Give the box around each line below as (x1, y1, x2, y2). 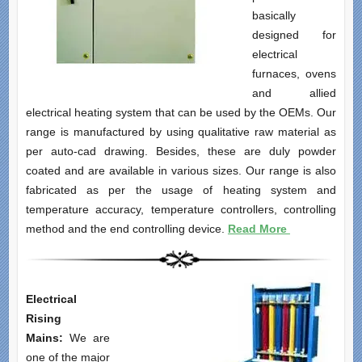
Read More (227, 222, 290, 236)
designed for (251, 28, 337, 42)
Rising (25, 312, 61, 326)
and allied (251, 86, 337, 100)
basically (251, 9, 296, 23)
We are (69, 331, 111, 345)
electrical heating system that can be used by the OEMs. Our (25, 106, 337, 120)
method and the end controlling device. (25, 222, 228, 236)
